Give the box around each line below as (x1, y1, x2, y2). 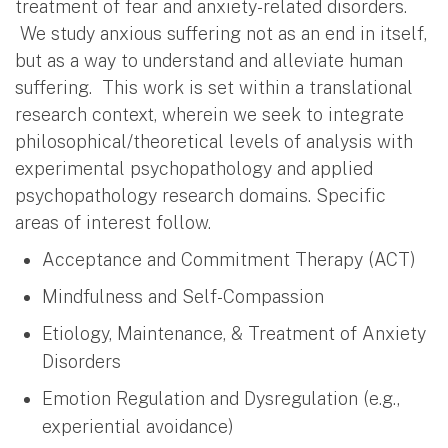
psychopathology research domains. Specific (15, 184, 386, 206)
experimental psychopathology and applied (15, 157, 373, 179)
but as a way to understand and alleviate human (15, 49, 403, 71)
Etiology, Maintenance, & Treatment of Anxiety (42, 322, 426, 344)
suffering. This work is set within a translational (15, 76, 413, 98)
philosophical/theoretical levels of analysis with (15, 130, 413, 152)
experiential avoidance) (42, 415, 234, 437)
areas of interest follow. (15, 211, 211, 233)
